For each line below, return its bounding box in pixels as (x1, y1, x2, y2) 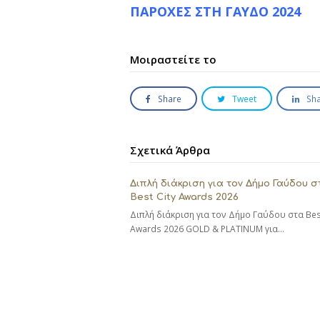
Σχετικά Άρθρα (130, 143, 210, 158)
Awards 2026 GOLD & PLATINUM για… (130, 223, 284, 236)
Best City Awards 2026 (130, 192, 239, 203)
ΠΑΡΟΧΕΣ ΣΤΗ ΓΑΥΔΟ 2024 (130, 3, 301, 20)
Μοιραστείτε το (130, 52, 216, 66)
